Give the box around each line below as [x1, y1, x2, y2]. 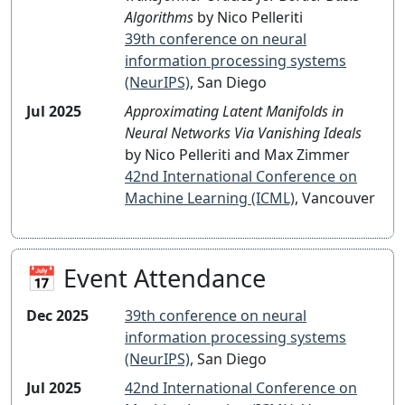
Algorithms [125, 7, 193, 28]
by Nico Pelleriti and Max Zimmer [125, 145, 350, 165]
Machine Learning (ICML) [125, 188, 295, 209]
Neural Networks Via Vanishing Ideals [125, 123, 362, 144]
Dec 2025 [26, 306, 89, 326]
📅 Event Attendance [26, 261, 266, 296]
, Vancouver [295, 188, 375, 209]
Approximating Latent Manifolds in [125, 101, 344, 122]
